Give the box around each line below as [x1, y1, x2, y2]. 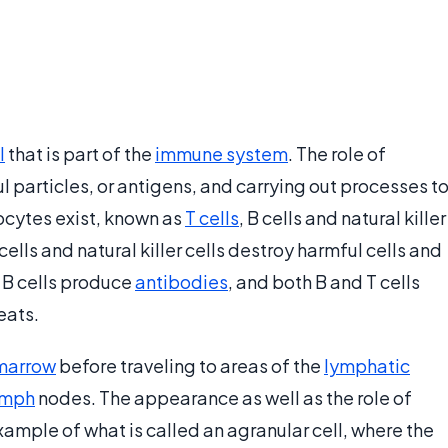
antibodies [135, 270, 228, 294]
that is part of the [5, 142, 155, 166]
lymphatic [324, 354, 410, 378]
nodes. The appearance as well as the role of [35, 386, 412, 410]
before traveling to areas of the [56, 354, 324, 378]
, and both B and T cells [228, 270, 420, 294]
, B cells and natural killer [239, 206, 446, 230]
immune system [155, 142, 288, 166]
